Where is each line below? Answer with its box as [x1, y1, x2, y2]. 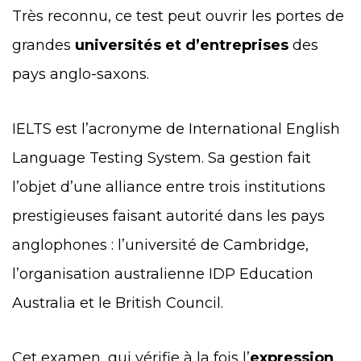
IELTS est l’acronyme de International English [12, 119, 340, 138]
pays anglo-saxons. [12, 64, 153, 83]
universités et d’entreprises [75, 35, 288, 54]
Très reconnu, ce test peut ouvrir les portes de [12, 6, 344, 25]
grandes [12, 35, 75, 54]
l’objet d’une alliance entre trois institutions [12, 177, 326, 196]
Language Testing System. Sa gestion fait [12, 148, 311, 167]
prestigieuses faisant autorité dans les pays [12, 206, 325, 225]
